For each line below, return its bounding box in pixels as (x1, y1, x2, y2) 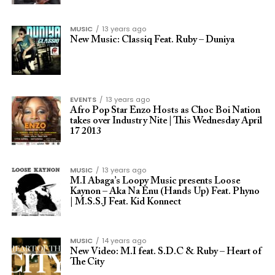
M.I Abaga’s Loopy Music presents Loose (69, 176, 240, 186)
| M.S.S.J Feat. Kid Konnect (69, 197, 181, 207)
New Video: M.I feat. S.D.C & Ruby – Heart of (69, 247, 261, 257)
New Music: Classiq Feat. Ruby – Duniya (69, 35, 234, 45)
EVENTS (69, 95, 96, 104)
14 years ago (101, 236, 146, 246)
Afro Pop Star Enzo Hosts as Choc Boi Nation (69, 106, 260, 115)
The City (69, 257, 104, 267)
